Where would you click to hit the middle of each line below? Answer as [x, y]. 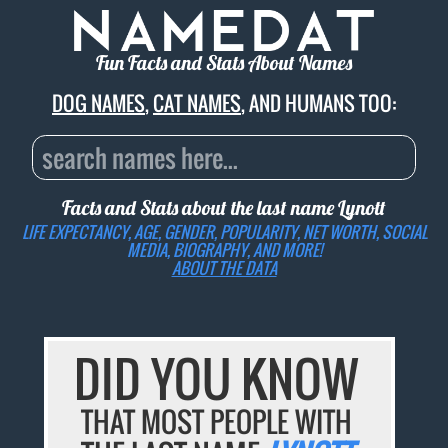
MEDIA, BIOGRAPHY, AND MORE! [224, 249]
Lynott [362, 208]
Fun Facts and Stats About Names [224, 63]
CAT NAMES [197, 103]
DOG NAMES [98, 103]
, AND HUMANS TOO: [318, 103]
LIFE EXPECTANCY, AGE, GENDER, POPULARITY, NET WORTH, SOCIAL [224, 231]
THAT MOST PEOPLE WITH [216, 422]
